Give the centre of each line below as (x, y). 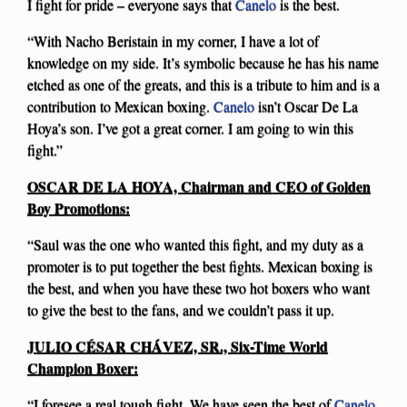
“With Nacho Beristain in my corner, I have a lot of (173, 41)
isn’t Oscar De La (306, 106)
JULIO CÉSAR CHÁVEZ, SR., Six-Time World (178, 346)
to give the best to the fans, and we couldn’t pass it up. (181, 310)
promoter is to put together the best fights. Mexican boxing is (200, 266)
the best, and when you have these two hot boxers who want (199, 288)
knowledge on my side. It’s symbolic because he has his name (203, 63)
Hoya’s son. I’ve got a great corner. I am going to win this (190, 128)
